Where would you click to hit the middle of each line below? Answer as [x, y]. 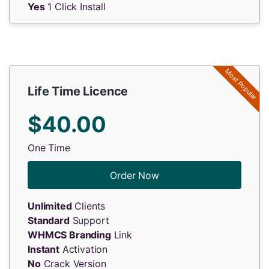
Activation [83, 249]
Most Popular [241, 84]
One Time [49, 148]
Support [89, 220]
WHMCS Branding [69, 235]
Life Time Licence [78, 91]
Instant [44, 249]
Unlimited [50, 206]
